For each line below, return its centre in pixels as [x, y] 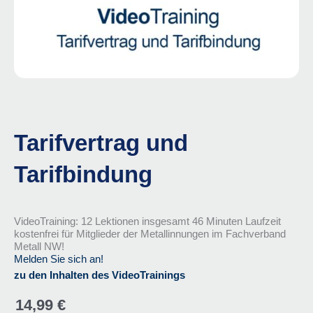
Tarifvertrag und [101, 143]
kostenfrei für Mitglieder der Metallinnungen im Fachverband [150, 234]
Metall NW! [39, 247]
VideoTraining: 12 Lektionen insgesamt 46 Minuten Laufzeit [147, 221]
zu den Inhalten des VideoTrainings [100, 275]
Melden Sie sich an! [59, 259]
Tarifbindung [83, 174]
